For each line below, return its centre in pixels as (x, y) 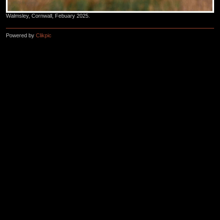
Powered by (21, 36)
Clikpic (44, 36)
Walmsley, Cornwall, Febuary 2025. (48, 15)
